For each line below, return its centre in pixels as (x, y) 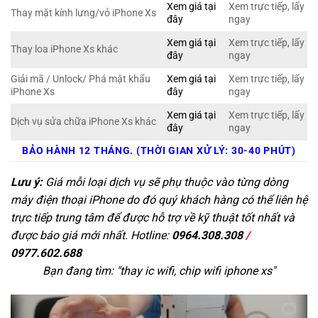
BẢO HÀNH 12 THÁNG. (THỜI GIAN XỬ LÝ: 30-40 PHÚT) (159, 150)
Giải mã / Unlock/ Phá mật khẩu (81, 79)
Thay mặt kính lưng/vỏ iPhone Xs (83, 13)
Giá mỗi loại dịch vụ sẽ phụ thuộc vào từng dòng (165, 182)
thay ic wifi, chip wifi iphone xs (196, 270)
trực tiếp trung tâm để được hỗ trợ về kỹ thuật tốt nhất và (153, 217)
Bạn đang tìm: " (81, 270)
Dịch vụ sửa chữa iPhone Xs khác (83, 121)
